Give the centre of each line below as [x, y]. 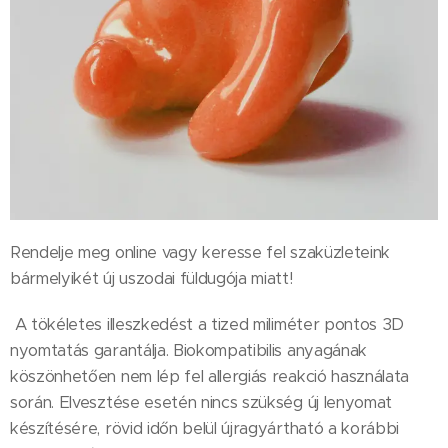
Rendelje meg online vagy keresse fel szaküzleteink [200, 253]
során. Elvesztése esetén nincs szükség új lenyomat [201, 403]
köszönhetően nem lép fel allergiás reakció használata [210, 377]
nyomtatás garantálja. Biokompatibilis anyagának [188, 351]
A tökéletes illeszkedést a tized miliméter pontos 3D [207, 325]
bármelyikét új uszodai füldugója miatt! [154, 279]
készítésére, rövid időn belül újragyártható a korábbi [205, 429]
